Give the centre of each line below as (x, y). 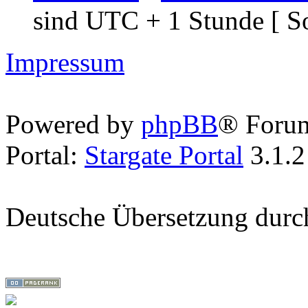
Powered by (73, 124)
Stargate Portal (164, 155)
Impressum (65, 63)
